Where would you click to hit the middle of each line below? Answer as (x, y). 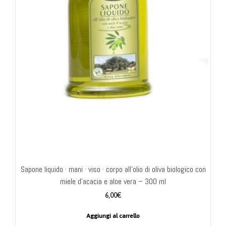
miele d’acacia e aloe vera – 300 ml (113, 181)
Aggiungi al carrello (113, 216)
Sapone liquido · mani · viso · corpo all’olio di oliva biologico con (113, 169)
